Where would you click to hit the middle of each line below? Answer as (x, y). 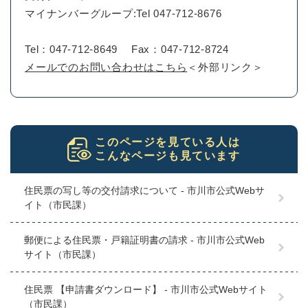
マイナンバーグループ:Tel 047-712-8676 (123, 14)
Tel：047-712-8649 (71, 49)
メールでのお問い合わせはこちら (106, 67)
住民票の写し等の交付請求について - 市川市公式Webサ (144, 191)
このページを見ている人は (168, 142)
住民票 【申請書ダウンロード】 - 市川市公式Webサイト (146, 290)
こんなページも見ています (168, 156)
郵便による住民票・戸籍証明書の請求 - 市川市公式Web (144, 240)
